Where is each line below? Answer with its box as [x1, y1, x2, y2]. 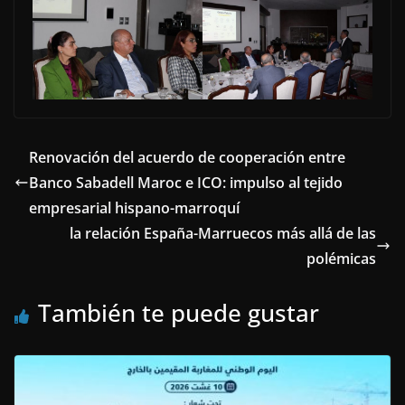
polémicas [306, 248, 376, 268]
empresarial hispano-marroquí [29, 197, 240, 218]
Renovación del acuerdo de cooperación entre [29, 146, 345, 167]
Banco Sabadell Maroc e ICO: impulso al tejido [29, 172, 343, 193]
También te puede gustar [38, 296, 319, 329]
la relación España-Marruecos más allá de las [70, 222, 376, 243]
